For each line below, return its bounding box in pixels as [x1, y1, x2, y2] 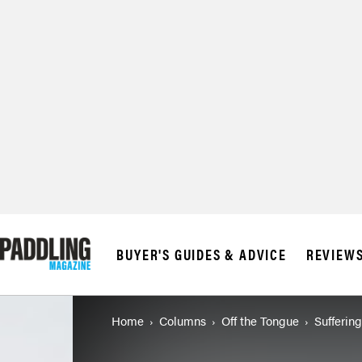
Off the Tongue [221, 312, 299, 330]
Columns [159, 312, 206, 330]
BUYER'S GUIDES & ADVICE [116, 244, 287, 265]
